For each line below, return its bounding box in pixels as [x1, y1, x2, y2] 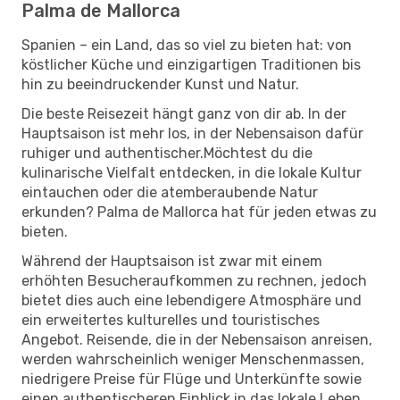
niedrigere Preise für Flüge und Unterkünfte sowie [21, 370, 362, 387]
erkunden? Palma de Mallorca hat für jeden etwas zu [21, 203, 377, 221]
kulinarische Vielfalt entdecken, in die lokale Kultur [21, 163, 362, 181]
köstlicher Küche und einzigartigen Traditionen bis [21, 55, 361, 73]
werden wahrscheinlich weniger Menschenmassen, [21, 350, 364, 368]
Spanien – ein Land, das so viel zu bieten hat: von [21, 36, 352, 54]
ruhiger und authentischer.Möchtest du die [21, 144, 312, 162]
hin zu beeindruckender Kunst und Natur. [21, 75, 299, 93]
